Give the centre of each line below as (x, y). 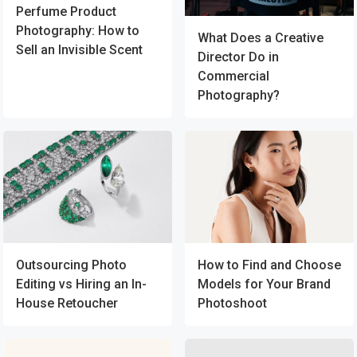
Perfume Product (66, 11)
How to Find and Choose (269, 265)
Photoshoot (232, 304)
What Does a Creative (261, 37)
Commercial (233, 76)
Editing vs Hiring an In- (81, 284)
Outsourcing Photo (71, 265)
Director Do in (238, 57)
